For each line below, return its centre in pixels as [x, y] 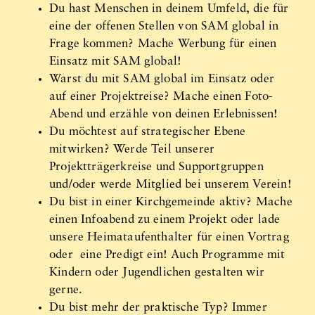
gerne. [66, 290]
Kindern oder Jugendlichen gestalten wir [157, 273]
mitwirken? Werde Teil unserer [132, 150]
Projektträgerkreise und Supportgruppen [156, 167]
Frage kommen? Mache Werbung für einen [163, 44]
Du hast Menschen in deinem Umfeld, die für [169, 9]
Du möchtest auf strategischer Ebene [148, 132]
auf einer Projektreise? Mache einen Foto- [161, 97]
